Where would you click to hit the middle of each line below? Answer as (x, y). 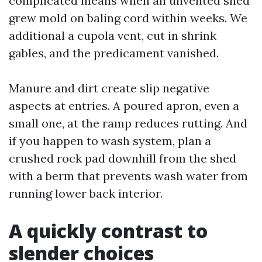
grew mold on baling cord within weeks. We (128, 18)
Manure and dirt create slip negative (109, 88)
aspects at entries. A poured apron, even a (124, 106)
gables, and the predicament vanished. (114, 53)
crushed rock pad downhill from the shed (123, 158)
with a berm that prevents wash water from (128, 176)
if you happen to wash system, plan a (110, 141)
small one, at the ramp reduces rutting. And (128, 123)
